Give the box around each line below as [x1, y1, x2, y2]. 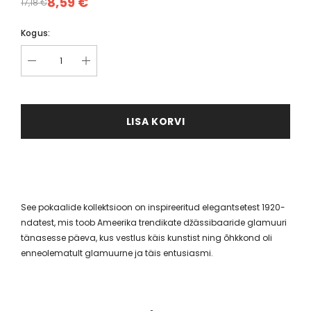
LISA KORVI [126, 114, 185, 128]
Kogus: [21, 26, 51, 39]
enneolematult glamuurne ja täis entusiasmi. [21, 246, 213, 259]
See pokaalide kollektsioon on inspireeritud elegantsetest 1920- [21, 201, 285, 213]
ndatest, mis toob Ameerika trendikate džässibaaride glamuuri [21, 216, 287, 228]
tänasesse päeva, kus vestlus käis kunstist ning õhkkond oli [21, 231, 272, 244]
